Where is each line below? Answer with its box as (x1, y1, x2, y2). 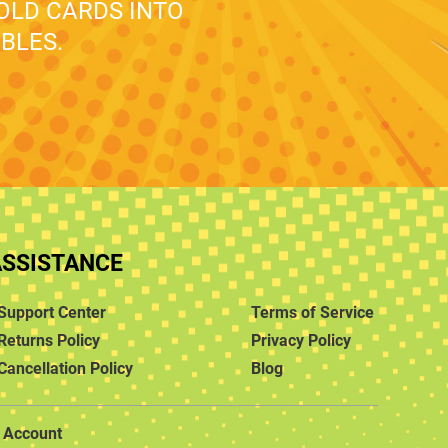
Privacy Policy (251, 328, 352, 351)
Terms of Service (251, 300, 375, 323)
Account (3, 421, 63, 444)
